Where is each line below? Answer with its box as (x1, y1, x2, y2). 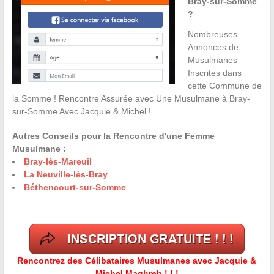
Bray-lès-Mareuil (23, 157, 92, 167)
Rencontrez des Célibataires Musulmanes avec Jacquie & (17, 256, 257, 266)
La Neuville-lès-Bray (23, 169, 108, 180)
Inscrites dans (187, 68, 242, 78)
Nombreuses (187, 29, 237, 40)
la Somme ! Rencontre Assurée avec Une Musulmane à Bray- (12, 94, 250, 104)
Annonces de (187, 42, 239, 53)
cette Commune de (187, 81, 262, 91)
